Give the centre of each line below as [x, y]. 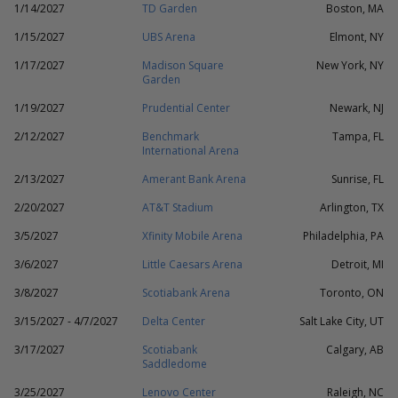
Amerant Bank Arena [194, 179]
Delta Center [174, 321]
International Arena [191, 151]
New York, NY [350, 65]
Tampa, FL [358, 136]
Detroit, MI [358, 264]
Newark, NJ [357, 108]
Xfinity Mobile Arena [192, 236]
